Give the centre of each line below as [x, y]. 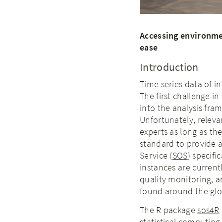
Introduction [169, 67]
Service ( [156, 155]
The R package [169, 210]
